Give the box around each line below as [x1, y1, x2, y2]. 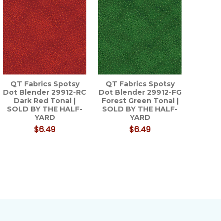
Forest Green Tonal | [101, 96, 179, 105]
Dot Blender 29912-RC [3, 87, 87, 97]
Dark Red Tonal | [14, 96, 76, 105]
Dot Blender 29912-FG [98, 87, 182, 97]
